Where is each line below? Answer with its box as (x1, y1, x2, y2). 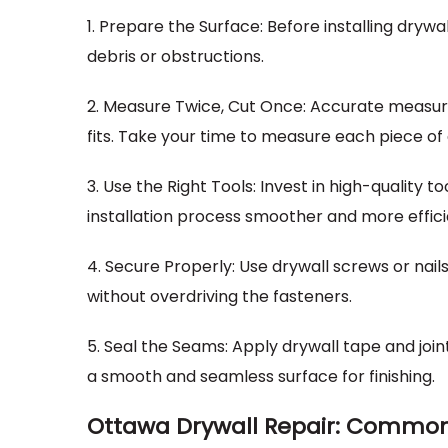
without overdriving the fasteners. (87, 285, 352, 309)
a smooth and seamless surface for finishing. (87, 365, 435, 389)
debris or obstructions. (87, 45, 264, 69)
